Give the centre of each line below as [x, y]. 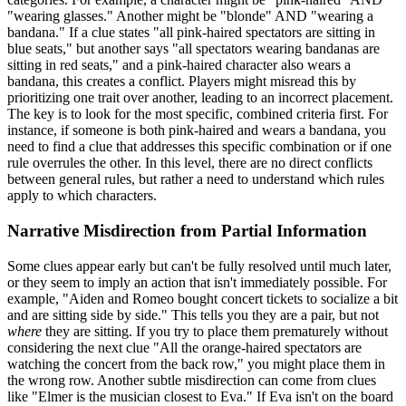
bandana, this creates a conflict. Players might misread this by [182, 82]
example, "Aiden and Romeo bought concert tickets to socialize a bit [203, 298]
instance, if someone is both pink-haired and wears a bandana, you [197, 130]
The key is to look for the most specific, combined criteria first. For [198, 114]
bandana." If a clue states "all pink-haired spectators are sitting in [191, 33]
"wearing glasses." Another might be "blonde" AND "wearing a [190, 16]
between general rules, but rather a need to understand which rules [196, 179]
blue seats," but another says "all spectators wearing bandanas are [193, 49]
